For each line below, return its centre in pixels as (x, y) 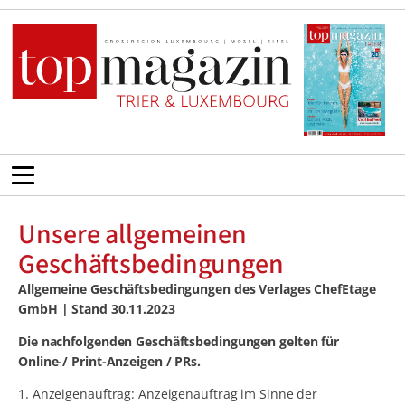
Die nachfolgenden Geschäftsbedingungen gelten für (179, 342)
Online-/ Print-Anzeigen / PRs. (109, 362)
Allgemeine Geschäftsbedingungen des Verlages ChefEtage (197, 289)
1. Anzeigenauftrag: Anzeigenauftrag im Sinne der (168, 394)
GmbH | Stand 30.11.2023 (97, 309)
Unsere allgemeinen (133, 235)
